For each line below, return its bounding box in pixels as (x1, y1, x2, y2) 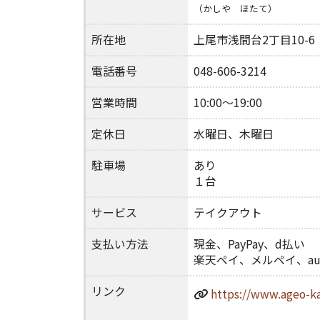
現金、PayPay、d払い (194, 236, 305, 253)
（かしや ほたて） (194, 1, 277, 16)
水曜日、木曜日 (194, 126, 274, 143)
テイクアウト (194, 204, 262, 221)
